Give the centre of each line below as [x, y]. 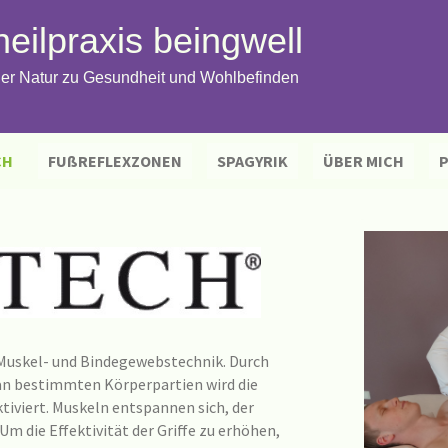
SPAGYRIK [252, 161]
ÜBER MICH [363, 161]
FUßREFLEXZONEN [115, 161]
